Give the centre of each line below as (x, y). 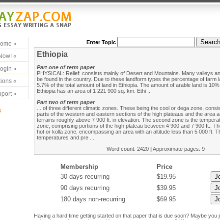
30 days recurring (85, 177)
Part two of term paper (66, 102)
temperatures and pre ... (66, 137)
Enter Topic (101, 42)
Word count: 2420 (128, 149)
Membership (79, 167)
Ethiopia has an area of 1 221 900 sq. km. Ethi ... (94, 91)
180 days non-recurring (93, 199)
